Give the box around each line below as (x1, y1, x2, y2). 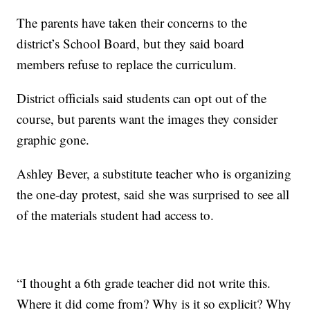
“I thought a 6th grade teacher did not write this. (17, 274, 271, 292)
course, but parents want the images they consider (17, 110, 278, 128)
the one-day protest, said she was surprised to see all (17, 185, 290, 203)
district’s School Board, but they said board (17, 35, 245, 53)
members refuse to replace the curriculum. (17, 55, 237, 73)
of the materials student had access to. (17, 206, 215, 224)
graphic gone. (17, 131, 90, 149)
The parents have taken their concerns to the (17, 14, 248, 32)
